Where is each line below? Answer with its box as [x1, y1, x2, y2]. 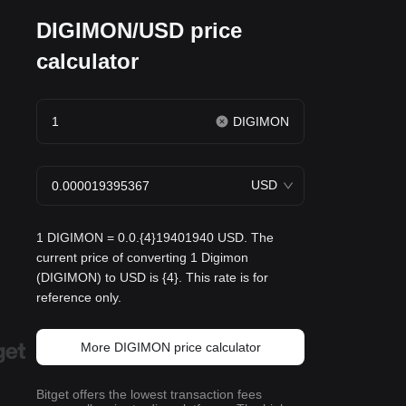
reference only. [36, 290, 121, 304]
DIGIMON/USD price [36, 18, 242, 43]
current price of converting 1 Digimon [36, 250, 248, 265]
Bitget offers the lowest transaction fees [36, 387, 262, 401]
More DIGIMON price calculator [80, 340, 261, 354]
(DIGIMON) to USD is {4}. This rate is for [36, 270, 268, 285]
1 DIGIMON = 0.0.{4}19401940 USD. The [36, 230, 274, 245]
